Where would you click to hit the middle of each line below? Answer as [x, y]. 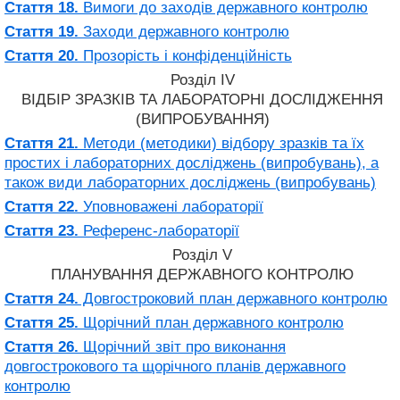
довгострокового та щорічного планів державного [175, 366]
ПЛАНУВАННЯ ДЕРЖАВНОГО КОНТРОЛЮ [202, 274]
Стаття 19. [42, 31]
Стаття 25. [42, 322]
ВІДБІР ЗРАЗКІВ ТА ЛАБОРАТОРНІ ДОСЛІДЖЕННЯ [202, 99]
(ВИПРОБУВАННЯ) [202, 119]
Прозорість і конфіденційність [185, 55]
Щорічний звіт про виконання [182, 346]
